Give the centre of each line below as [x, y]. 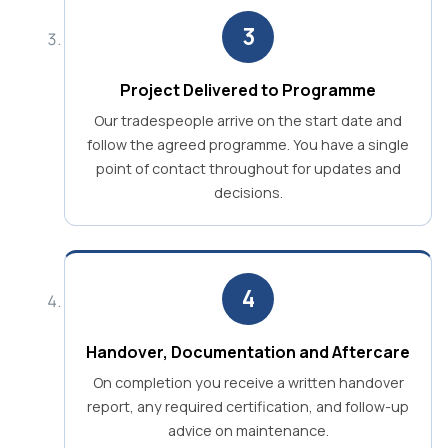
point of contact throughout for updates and [248, 168]
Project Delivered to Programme [248, 89]
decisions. [248, 192]
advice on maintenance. [248, 430]
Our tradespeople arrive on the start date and [248, 120]
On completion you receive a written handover [248, 382]
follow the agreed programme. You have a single [248, 144]
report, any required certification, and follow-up [248, 406]
